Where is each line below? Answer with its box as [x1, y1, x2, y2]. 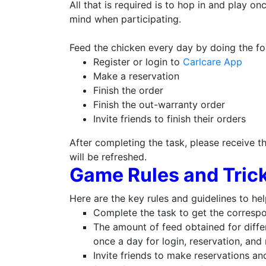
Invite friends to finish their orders [93, 112, 246, 125]
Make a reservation [93, 69, 179, 82]
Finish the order [93, 84, 163, 96]
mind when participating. [69, 12, 181, 25]
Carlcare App [183, 55, 242, 68]
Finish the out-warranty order [93, 98, 225, 110]
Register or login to [93, 55, 183, 68]
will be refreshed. [69, 150, 147, 163]
